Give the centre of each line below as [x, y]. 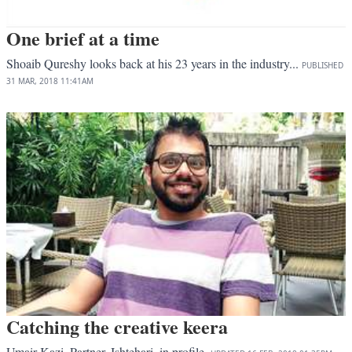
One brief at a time [83, 38]
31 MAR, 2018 [32, 81]
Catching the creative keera [117, 326]
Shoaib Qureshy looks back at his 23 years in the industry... [154, 63]
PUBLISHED [323, 65]
